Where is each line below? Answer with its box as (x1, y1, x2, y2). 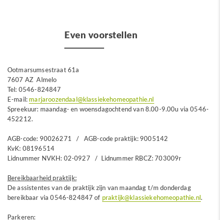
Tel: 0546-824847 (7, 85, 61, 93)
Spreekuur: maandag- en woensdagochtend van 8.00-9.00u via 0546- (7, 105, 209, 113)
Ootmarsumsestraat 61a (7, 66, 80, 74)
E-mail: (7, 95, 29, 103)
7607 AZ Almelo (7, 76, 57, 83)
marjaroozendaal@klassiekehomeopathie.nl (29, 95, 154, 103)
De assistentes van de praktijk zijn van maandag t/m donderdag (7, 184, 191, 192)
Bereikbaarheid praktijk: (7, 174, 77, 182)
